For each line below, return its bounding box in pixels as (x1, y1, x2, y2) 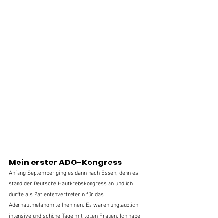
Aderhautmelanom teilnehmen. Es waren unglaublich (9, 202, 140, 209)
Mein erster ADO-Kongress (9, 157, 122, 168)
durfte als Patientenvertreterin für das (9, 191, 105, 199)
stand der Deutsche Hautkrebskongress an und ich (9, 181, 134, 188)
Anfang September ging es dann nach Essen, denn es (9, 170, 140, 177)
